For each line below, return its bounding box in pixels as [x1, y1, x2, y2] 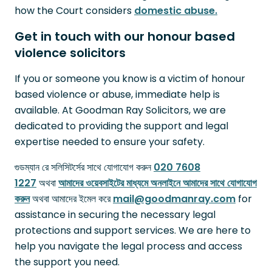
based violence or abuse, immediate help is [15, 87, 220, 101]
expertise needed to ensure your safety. [15, 134, 205, 149]
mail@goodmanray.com [113, 191, 236, 206]
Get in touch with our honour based [15, 27, 235, 45]
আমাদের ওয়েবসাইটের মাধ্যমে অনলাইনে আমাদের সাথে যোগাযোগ [58, 175, 257, 190]
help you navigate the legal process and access [15, 239, 242, 253]
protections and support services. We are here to [15, 223, 251, 237]
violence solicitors [15, 44, 126, 61]
